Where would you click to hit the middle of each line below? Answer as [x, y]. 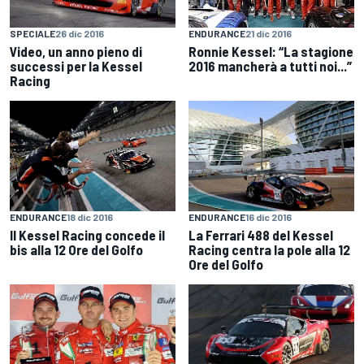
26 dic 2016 [80, 33]
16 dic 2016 [269, 217]
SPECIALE [32, 33]
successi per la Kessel [76, 65]
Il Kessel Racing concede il [87, 234]
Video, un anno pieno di [76, 51]
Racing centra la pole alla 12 [269, 249]
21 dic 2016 [269, 33]
